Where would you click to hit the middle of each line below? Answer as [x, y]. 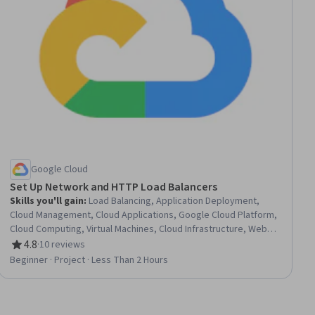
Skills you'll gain [47, 201]
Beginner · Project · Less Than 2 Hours [89, 261]
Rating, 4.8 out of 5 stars [68, 252]
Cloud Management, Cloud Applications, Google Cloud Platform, [144, 216]
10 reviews [63, 245]
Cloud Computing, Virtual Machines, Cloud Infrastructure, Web [139, 230]
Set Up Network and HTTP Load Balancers [114, 187]
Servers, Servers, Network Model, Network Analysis [120, 244]
